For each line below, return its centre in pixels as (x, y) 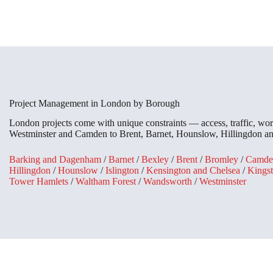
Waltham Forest (106, 182)
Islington (122, 171)
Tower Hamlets (39, 182)
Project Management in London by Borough (94, 103)
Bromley (222, 160)
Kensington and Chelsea (193, 171)
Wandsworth (168, 182)
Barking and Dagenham (55, 160)
